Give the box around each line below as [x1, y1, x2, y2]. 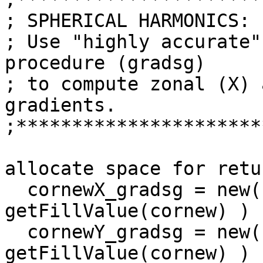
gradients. [5, 95, 116, 116]
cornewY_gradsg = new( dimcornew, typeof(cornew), [5, 221, 27, 243]
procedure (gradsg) [5, 52, 205, 74]
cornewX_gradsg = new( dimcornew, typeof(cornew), [5, 179, 27, 201]
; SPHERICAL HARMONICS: [5, 10, 250, 32]
